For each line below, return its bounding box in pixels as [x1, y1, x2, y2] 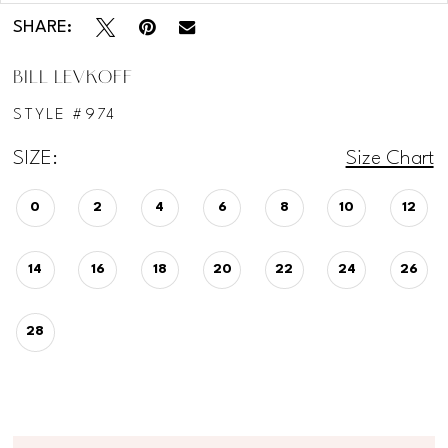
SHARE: [13, 18, 73, 36]
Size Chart [345, 148, 434, 169]
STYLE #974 [13, 107, 117, 124]
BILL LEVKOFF [13, 70, 133, 88]
